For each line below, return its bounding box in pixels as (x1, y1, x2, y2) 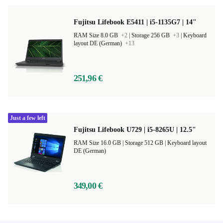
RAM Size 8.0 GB (74, 32, 119, 39)
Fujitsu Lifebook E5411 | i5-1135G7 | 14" (74, 18, 197, 26)
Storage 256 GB (131, 32, 171, 39)
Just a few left (10, 114, 45, 121)
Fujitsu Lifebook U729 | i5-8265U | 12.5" (74, 126, 196, 133)
